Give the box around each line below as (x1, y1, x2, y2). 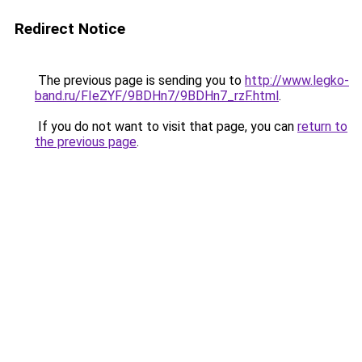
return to (297, 119, 347, 134)
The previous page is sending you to (35, 73, 245, 88)
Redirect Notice (15, 19, 125, 38)
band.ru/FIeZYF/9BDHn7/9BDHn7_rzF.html (35, 88, 279, 103)
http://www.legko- (245, 73, 349, 88)
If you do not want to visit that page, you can (35, 119, 297, 134)
